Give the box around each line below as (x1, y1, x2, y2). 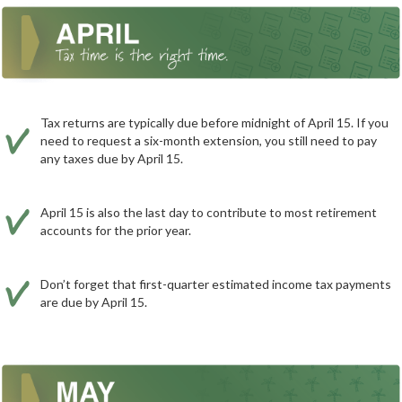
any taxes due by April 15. (40, 151, 183, 167)
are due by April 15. (40, 294, 147, 310)
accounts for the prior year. (40, 223, 191, 239)
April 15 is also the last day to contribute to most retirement (40, 205, 377, 221)
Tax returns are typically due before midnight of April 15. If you (40, 115, 389, 131)
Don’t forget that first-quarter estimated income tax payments (40, 276, 391, 293)
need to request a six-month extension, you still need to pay (40, 133, 377, 149)
